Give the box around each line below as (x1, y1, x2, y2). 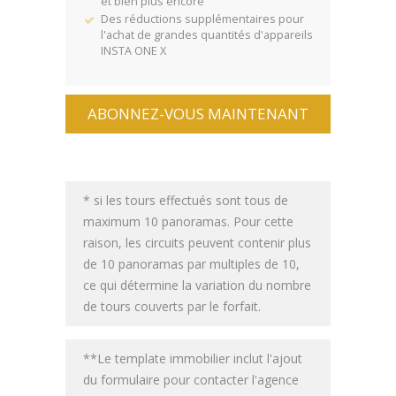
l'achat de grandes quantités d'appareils (101, 27, 313, 42)
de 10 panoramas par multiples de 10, (83, 255, 300, 272)
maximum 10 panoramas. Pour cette (83, 212, 293, 230)
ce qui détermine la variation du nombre (83, 276, 311, 293)
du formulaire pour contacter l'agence (83, 370, 299, 388)
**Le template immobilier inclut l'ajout (83, 349, 302, 367)
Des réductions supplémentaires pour (101, 11, 304, 27)
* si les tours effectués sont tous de (83, 191, 288, 209)
